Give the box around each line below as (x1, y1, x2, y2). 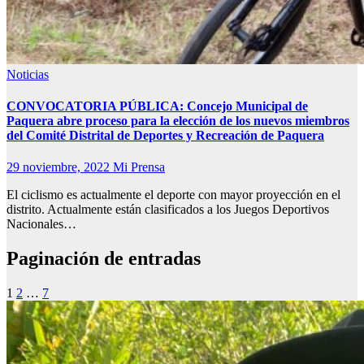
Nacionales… (6, 217, 76, 232)
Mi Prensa (113, 160, 165, 175)
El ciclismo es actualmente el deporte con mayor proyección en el (6, 188, 340, 202)
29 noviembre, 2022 (6, 160, 113, 175)
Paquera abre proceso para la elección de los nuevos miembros (6, 113, 349, 128)
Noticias (6, 67, 49, 81)
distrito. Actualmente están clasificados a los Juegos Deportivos (6, 202, 329, 217)
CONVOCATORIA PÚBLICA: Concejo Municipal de (6, 98, 308, 113)
